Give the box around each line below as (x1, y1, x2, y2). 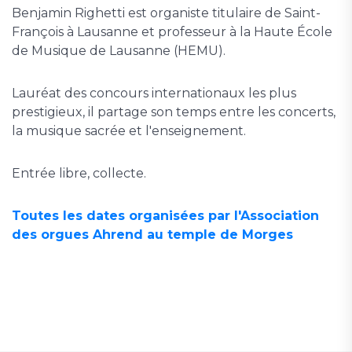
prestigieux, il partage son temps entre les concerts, (12, 104, 335, 119)
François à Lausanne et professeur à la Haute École (12, 24, 332, 39)
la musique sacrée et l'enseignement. (12, 123, 249, 138)
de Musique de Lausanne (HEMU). (12, 43, 229, 58)
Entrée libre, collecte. (12, 166, 149, 181)
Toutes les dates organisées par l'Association (12, 208, 319, 223)
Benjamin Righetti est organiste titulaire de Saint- (12, 5, 321, 20)
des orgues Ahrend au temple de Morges (12, 227, 297, 242)
